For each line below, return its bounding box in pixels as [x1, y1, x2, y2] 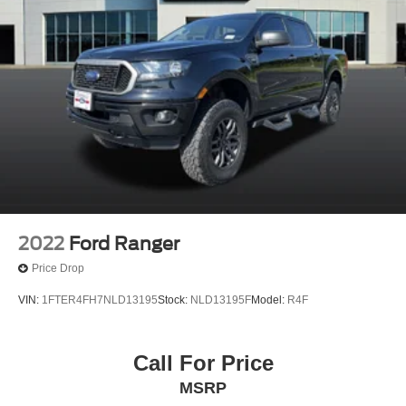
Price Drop [32, 262, 84, 275]
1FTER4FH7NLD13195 [42, 294, 158, 307]
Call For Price [132, 350, 274, 375]
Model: [251, 294, 287, 307]
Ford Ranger [69, 232, 179, 255]
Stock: [158, 294, 190, 307]
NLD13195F [190, 294, 251, 307]
